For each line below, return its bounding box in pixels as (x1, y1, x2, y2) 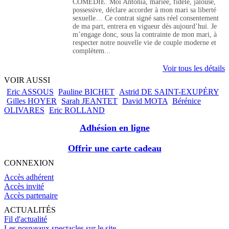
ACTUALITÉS (4, 205, 56, 215)
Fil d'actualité (4, 215, 47, 224)
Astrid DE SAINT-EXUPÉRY (119, 87, 219, 97)
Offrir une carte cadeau (67, 143, 162, 154)
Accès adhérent (4, 173, 54, 182)
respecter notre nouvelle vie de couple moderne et (73, 39, 216, 47)
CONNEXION (4, 158, 54, 168)
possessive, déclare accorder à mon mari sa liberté (73, 6, 216, 14)
